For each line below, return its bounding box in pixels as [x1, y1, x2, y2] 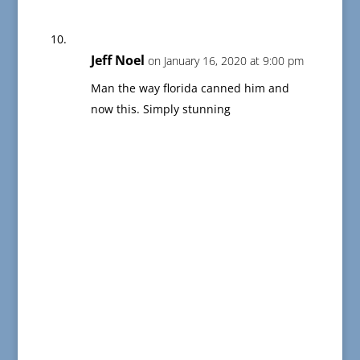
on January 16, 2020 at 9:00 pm [147, 53, 304, 69]
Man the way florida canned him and [90, 80, 289, 96]
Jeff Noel [90, 51, 145, 70]
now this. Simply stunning [90, 101, 231, 117]
